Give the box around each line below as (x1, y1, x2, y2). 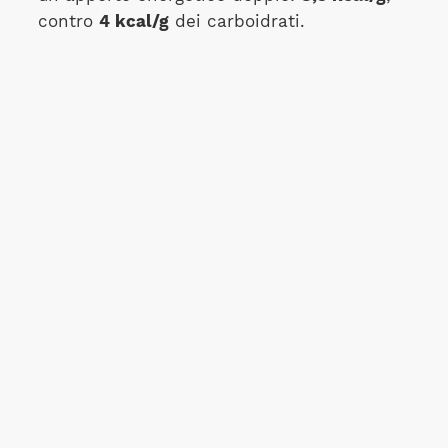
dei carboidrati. (168, 12, 305, 31)
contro (37, 12, 99, 31)
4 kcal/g (98, 12, 169, 31)
